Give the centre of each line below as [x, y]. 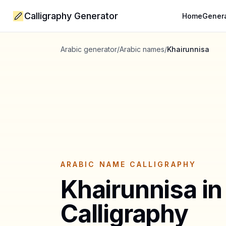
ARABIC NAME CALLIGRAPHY [128, 164]
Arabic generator [89, 49]
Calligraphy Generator [71, 16]
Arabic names [142, 49]
